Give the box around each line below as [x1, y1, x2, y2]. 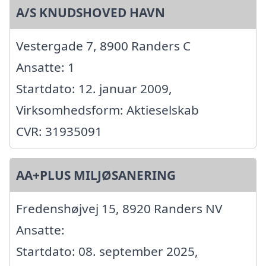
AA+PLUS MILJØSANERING [16, 167, 176, 184]
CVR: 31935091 [16, 123, 102, 140]
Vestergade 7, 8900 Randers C [16, 37, 191, 55]
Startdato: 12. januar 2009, [16, 80, 172, 97]
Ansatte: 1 [16, 59, 75, 76]
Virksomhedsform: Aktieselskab [16, 102, 199, 119]
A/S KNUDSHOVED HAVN [16, 4, 165, 21]
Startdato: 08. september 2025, [16, 243, 198, 260]
